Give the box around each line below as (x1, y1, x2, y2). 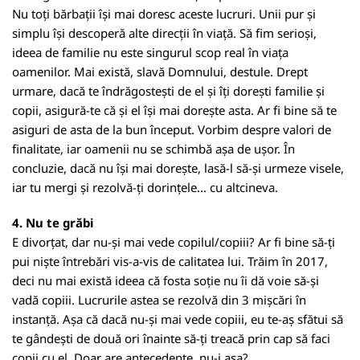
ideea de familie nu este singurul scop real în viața (12, 44, 288, 60)
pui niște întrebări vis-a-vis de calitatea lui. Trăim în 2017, (12, 253, 328, 269)
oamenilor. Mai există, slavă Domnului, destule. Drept (12, 63, 308, 80)
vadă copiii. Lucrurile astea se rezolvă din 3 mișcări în (12, 292, 306, 308)
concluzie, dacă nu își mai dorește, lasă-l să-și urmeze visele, (12, 160, 344, 176)
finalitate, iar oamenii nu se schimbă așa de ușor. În (12, 141, 295, 157)
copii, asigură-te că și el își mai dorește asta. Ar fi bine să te (12, 102, 337, 118)
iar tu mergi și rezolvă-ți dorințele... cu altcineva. (12, 179, 278, 195)
